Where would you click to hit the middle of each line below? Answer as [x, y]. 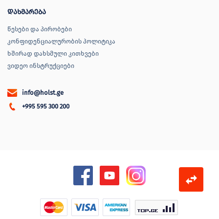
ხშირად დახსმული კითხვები [53, 54]
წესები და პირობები [40, 29]
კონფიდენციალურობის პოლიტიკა [61, 42]
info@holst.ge [43, 93]
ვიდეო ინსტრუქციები [41, 66]
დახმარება [27, 12]
